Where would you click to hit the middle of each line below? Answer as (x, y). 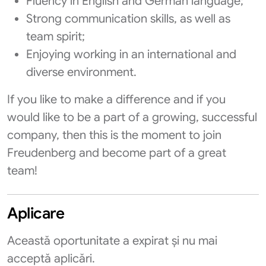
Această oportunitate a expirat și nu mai (112, 241)
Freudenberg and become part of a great (117, 153)
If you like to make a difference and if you (116, 99)
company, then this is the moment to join (114, 135)
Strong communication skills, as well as (128, 19)
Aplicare (36, 213)
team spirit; (56, 37)
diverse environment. (81, 72)
